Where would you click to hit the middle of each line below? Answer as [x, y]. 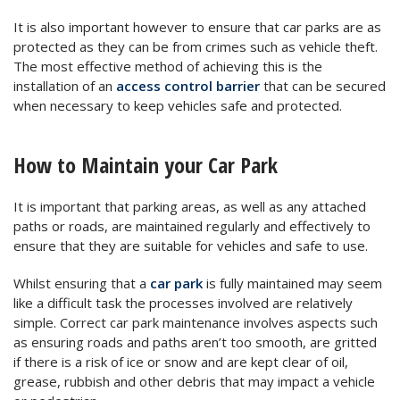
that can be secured [323, 85]
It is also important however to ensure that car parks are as [197, 26]
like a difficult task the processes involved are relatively [183, 302]
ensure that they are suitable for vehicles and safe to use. [191, 245]
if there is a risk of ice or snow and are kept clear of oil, [181, 361]
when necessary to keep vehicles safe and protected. [178, 105]
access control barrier [188, 85]
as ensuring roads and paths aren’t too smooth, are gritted [195, 342]
